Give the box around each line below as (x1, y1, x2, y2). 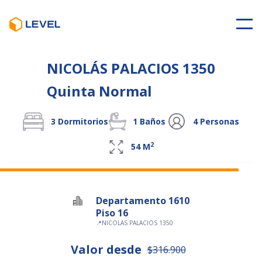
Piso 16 (96, 206, 128, 219)
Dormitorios (56, 115, 109, 127)
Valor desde (70, 242, 142, 257)
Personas (198, 115, 240, 127)
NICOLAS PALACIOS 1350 (102, 219, 173, 227)
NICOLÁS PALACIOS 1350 (47, 58, 215, 78)
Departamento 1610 (96, 194, 189, 207)
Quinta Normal (47, 81, 152, 101)
